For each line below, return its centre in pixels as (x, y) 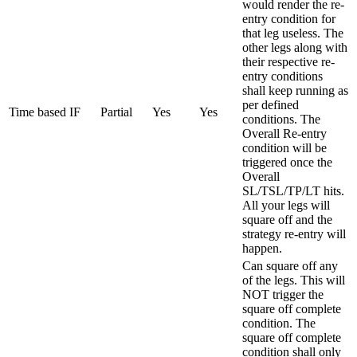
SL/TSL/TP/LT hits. (293, 190)
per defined (271, 104)
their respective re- (288, 61)
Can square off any (290, 265)
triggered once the (287, 162)
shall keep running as (295, 90)
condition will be (284, 147)
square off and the (287, 219)
